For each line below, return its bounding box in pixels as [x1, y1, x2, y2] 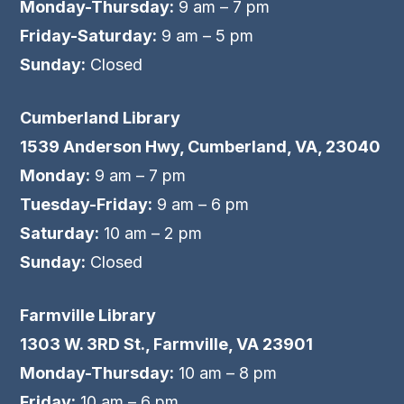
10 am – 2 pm [99, 224, 203, 243]
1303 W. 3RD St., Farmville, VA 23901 [20, 335, 314, 354]
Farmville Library [20, 306, 157, 326]
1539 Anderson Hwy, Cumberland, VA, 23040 [20, 137, 381, 157]
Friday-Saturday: [20, 26, 158, 46]
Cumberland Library [20, 108, 181, 128]
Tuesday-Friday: [20, 195, 153, 215]
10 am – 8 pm [174, 363, 278, 383]
